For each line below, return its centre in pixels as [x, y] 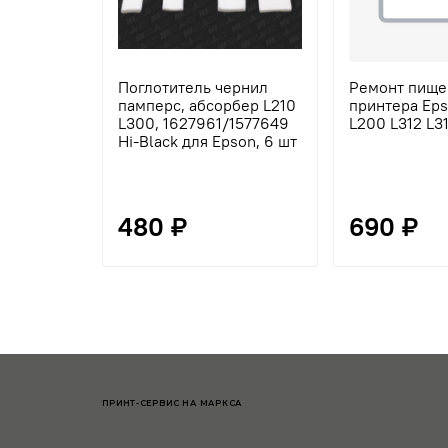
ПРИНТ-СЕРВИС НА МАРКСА [172, 403]
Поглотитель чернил [193, 87]
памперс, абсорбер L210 [207, 105]
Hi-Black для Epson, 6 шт [207, 141]
